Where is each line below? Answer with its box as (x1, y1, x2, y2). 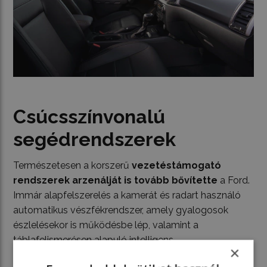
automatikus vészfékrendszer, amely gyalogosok (13, 204, 229, 216)
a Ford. (218, 175, 250, 187)
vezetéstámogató (132, 160, 222, 172)
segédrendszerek (13, 128, 176, 151)
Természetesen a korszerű (13, 160, 132, 172)
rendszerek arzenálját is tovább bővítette (13, 175, 218, 187)
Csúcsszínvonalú (13, 105, 166, 128)
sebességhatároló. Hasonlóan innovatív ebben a (13, 249, 225, 261)
